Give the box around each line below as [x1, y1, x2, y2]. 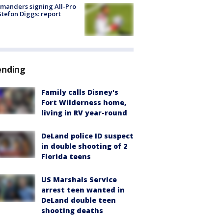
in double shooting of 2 [41, 141, 127, 151]
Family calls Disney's [41, 87, 118, 97]
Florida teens [41, 151, 91, 161]
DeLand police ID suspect [41, 131, 134, 140]
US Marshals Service [41, 174, 117, 184]
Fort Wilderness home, [41, 97, 126, 107]
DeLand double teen [41, 195, 116, 205]
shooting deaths [41, 205, 103, 215]
